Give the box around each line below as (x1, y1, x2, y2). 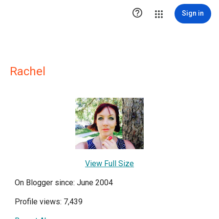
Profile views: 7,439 (15, 197, 83, 206)
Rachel (10, 65, 45, 78)
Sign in (182, 9, 204, 17)
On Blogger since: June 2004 (15, 177, 113, 187)
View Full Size (85, 158, 134, 168)
